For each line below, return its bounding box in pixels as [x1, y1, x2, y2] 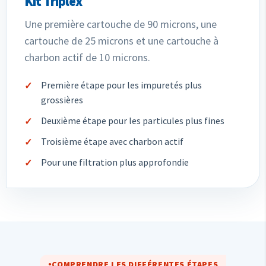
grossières [41, 93, 83, 106]
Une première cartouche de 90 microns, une [24, 17, 217, 31]
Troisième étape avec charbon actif [41, 135, 183, 147]
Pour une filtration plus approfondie [41, 156, 189, 168]
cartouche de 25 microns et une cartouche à [24, 33, 218, 47]
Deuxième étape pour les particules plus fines [41, 114, 224, 126]
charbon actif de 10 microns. [24, 50, 150, 64]
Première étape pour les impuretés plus [41, 78, 202, 91]
